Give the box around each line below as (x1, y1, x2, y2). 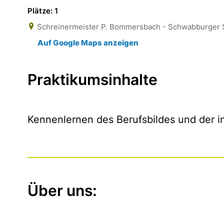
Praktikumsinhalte (27, 70, 157, 88)
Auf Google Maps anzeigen (37, 38, 138, 47)
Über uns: (27, 181, 97, 199)
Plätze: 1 (27, 6, 58, 15)
